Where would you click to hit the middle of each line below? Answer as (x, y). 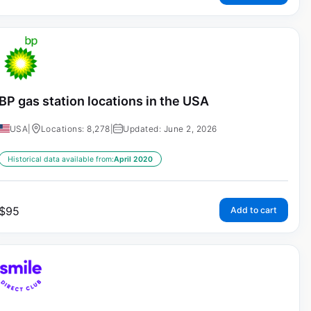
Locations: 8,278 (75, 129)
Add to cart (253, 210)
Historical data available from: (60, 160)
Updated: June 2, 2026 (170, 129)
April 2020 (133, 160)
